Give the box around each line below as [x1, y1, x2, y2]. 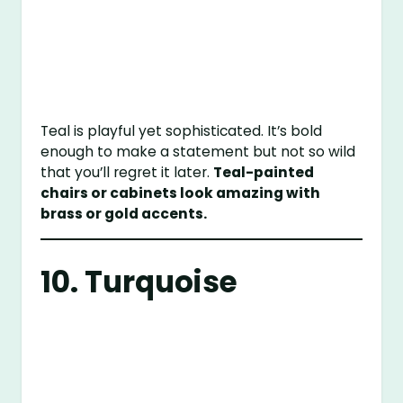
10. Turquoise [40, 261, 238, 302]
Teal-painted [213, 163, 315, 183]
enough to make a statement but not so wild [40, 142, 356, 162]
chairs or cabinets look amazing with [40, 184, 321, 203]
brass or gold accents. [40, 204, 208, 224]
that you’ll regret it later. [40, 163, 214, 183]
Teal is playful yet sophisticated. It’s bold [40, 121, 323, 141]
